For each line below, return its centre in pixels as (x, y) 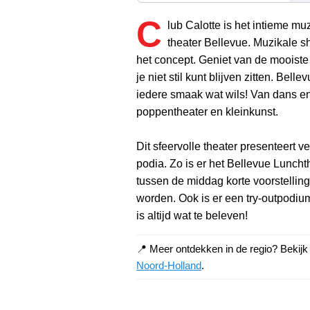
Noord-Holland (169, 265)
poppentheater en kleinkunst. (207, 111)
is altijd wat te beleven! (192, 215)
